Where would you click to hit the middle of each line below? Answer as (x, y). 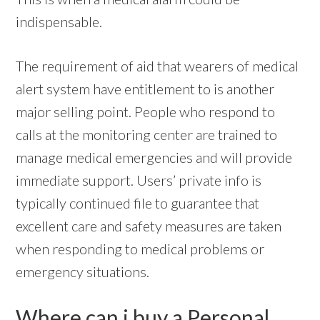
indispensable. (59, 21)
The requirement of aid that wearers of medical (157, 65)
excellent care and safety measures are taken (149, 225)
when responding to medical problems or (140, 248)
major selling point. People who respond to (146, 111)
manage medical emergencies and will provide (154, 157)
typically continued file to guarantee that (138, 202)
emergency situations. (83, 271)
